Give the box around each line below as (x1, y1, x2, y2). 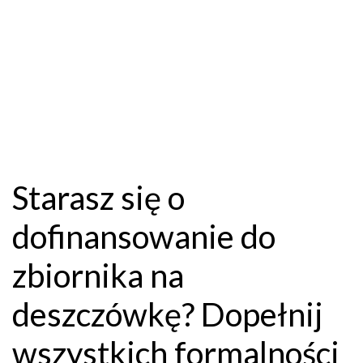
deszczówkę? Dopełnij (12, 295, 322, 335)
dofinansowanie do (12, 217, 275, 257)
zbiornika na (12, 256, 184, 296)
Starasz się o (12, 178, 185, 218)
